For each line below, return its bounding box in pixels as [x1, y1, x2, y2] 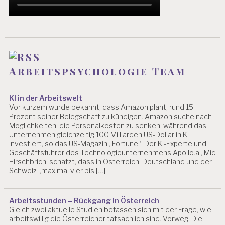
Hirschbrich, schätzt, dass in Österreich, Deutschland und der [9, 157, 212, 166]
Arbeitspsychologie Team [9, 64, 186, 78]
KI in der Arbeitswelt [9, 93, 83, 103]
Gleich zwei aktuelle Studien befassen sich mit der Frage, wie [9, 205, 212, 214]
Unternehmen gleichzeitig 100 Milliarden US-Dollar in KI [9, 130, 189, 139]
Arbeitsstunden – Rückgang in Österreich [9, 196, 160, 206]
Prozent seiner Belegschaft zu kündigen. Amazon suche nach [9, 111, 212, 121]
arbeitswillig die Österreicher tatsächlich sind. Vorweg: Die [9, 214, 203, 223]
